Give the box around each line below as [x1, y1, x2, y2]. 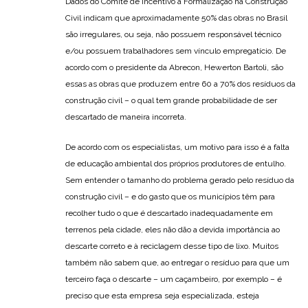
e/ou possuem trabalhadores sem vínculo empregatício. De [65, 46, 286, 56]
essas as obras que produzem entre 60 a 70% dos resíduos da [65, 79, 296, 89]
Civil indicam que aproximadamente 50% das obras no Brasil [65, 13, 287, 23]
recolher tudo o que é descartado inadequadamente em [65, 208, 273, 219]
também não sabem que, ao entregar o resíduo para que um [65, 258, 289, 268]
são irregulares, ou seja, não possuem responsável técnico [65, 30, 281, 40]
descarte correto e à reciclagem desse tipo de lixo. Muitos [65, 241, 278, 252]
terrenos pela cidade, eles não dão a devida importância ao [65, 225, 280, 235]
